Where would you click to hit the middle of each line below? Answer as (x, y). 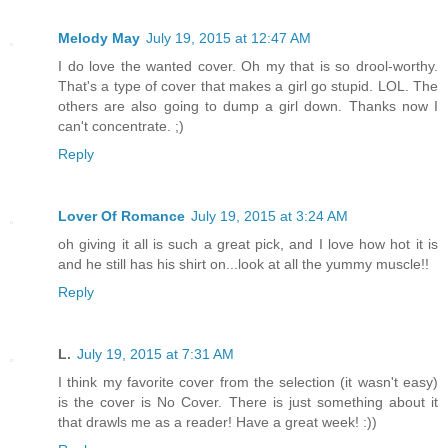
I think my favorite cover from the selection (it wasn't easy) (248, 382)
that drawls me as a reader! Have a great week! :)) (217, 422)
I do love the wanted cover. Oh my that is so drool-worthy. (248, 66)
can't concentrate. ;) (121, 126)
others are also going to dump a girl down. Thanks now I (248, 106)
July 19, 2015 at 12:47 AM (228, 38)
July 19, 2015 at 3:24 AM (269, 216)
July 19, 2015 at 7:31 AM (155, 354)
